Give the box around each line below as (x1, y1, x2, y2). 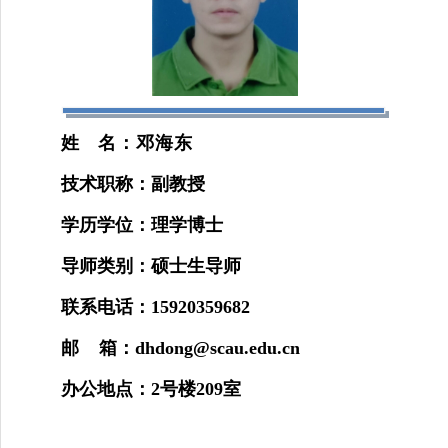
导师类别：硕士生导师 (61, 255, 241, 276)
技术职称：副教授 (61, 173, 205, 194)
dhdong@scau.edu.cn (135, 337, 300, 358)
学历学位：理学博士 (61, 214, 223, 235)
